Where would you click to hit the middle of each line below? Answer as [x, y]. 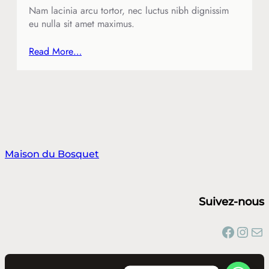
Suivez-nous [231, 201]
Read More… [55, 51]
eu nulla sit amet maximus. [82, 23]
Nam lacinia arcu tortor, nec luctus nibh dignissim [129, 10]
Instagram [240, 231]
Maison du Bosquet [52, 153]
